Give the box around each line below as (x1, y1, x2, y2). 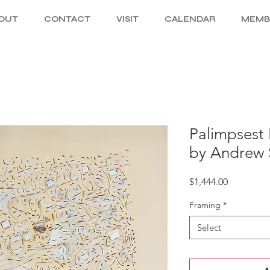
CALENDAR (164, 14, 216, 24)
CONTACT (43, 14, 90, 24)
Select (197, 222, 221, 233)
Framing (189, 199, 221, 210)
